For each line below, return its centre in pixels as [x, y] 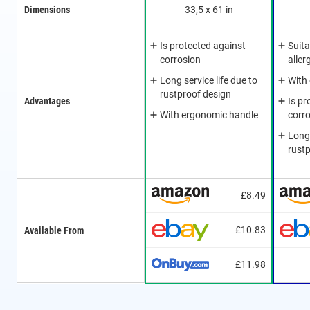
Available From [54, 231]
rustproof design [196, 94]
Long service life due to [209, 81]
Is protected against [203, 46]
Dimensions [47, 10]
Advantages [47, 101]
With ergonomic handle [209, 115]
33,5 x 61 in [209, 10]
